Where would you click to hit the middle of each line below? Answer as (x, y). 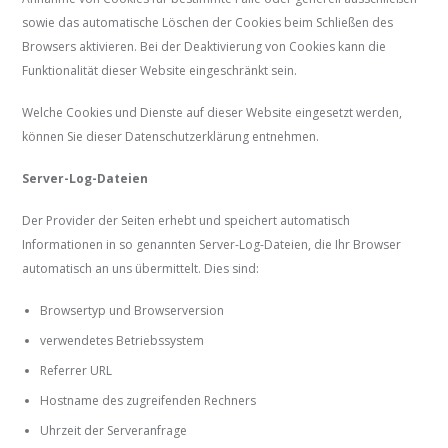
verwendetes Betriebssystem (122, 341)
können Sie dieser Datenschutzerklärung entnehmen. (171, 137)
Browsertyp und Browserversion (132, 311)
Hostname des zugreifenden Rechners (148, 401)
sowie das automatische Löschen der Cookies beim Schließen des (208, 23)
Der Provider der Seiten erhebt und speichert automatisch (186, 221)
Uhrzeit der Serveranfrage (114, 431)
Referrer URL (76, 371)
